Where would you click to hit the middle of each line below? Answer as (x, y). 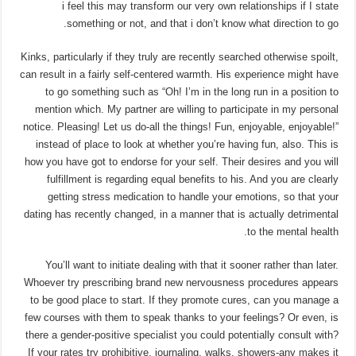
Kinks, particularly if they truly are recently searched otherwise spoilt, (179, 56)
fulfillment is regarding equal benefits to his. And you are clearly (192, 179)
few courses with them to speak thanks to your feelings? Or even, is (181, 317)
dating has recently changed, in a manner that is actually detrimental (181, 214)
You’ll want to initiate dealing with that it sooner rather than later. (192, 265)
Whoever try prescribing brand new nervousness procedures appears (181, 282)
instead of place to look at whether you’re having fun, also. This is (187, 144)
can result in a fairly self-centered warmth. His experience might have (179, 74)
